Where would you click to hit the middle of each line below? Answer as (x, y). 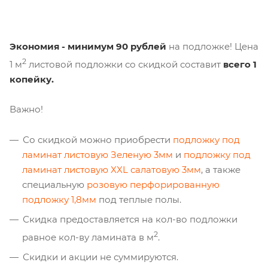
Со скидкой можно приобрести (98, 140)
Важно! (26, 109)
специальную (54, 185)
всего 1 (240, 64)
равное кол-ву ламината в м (88, 237)
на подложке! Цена (212, 46)
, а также (221, 170)
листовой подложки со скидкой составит (125, 64)
